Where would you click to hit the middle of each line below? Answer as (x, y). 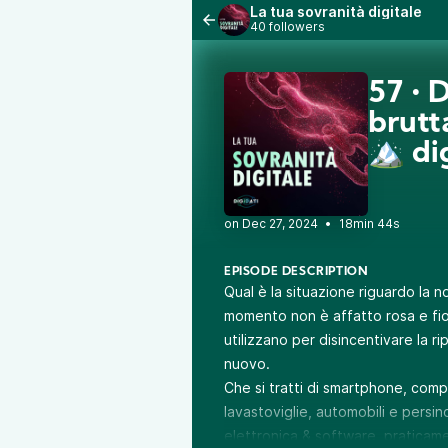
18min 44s (369, 223)
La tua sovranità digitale (336, 11)
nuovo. (247, 363)
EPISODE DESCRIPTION (296, 272)
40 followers (287, 26)
